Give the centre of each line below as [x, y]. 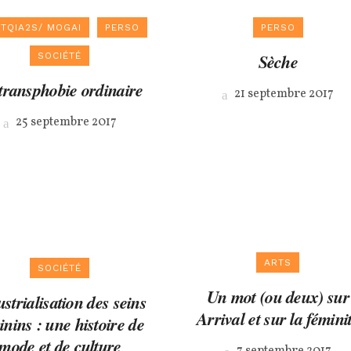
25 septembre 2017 [65, 122]
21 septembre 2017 [283, 94]
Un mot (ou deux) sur [278, 297]
